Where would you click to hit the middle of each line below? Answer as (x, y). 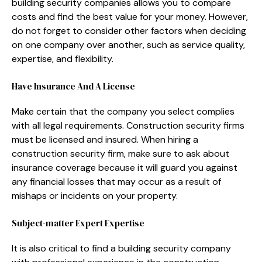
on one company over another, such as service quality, (128, 44)
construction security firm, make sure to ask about (120, 153)
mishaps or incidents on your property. (95, 195)
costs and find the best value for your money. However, (130, 16)
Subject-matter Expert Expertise (78, 223)
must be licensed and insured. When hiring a (105, 139)
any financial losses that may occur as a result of (116, 181)
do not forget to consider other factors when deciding (129, 30)
